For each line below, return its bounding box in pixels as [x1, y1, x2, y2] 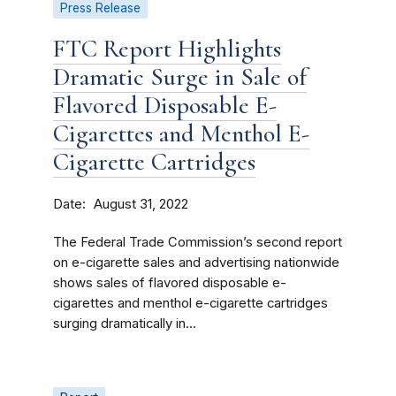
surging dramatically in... [53, 316, 196, 331]
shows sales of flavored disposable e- [53, 275, 286, 291]
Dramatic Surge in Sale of [53, 62, 307, 92]
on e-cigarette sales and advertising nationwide [53, 255, 339, 270]
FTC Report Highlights [53, 34, 281, 64]
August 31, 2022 [94, 196, 188, 212]
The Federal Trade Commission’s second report [53, 234, 342, 250]
